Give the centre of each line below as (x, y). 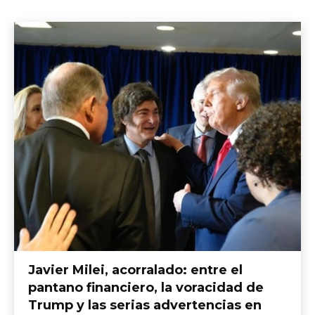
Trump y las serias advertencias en (145, 306)
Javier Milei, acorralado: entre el (135, 270)
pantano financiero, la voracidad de (146, 288)
